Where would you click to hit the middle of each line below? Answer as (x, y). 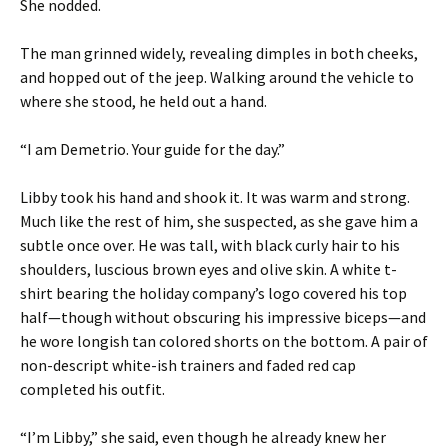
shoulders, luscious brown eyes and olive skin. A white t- (208, 269)
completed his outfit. (92, 389)
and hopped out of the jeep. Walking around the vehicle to (217, 77)
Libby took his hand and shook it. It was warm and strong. (215, 197)
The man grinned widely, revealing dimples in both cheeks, (219, 53)
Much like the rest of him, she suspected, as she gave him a (219, 221)
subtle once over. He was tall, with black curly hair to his (210, 245)
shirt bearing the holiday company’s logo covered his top (213, 293)
